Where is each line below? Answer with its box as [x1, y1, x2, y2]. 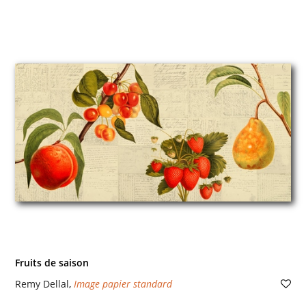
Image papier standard [73, 277, 172, 290]
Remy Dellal [14, 277, 69, 290]
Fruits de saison [14, 256, 89, 269]
